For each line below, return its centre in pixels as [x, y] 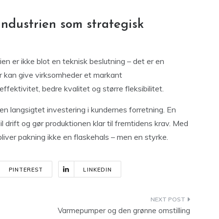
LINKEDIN [98, 170]
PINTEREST [26, 170]
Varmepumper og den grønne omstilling [124, 210]
